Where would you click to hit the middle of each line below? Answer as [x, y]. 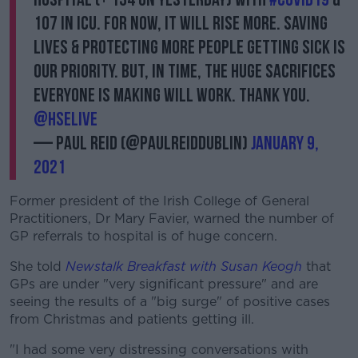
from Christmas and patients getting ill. [132, 319]
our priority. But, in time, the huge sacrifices [185, 72]
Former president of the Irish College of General [159, 201]
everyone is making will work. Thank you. [172, 95]
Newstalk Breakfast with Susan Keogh [184, 267]
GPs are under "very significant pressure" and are [164, 284]
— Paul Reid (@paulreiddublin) [142, 143]
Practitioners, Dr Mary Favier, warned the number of [172, 219]
